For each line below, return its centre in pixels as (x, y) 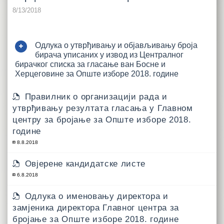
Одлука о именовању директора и (96, 196)
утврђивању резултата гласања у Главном (103, 108)
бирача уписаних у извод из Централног (109, 54)
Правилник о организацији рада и (96, 96)
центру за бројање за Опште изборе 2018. (102, 119)
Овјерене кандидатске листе (85, 163)
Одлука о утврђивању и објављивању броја (116, 45)
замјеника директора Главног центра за (96, 207)
